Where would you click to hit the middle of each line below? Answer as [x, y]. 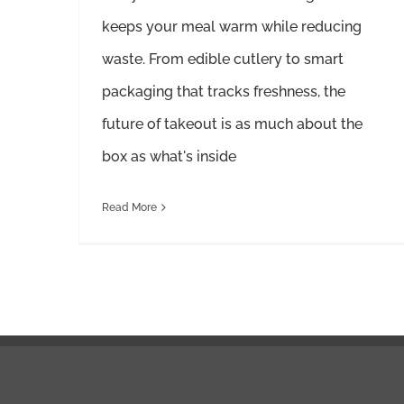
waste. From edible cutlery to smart [223, 59]
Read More [129, 207]
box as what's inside [169, 156]
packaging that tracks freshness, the [224, 91]
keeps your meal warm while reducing [232, 26]
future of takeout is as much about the [232, 124]
